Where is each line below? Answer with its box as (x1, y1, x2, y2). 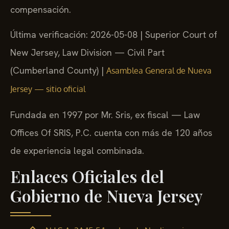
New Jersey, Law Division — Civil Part (10, 47, 165, 59)
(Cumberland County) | (10, 64, 106, 77)
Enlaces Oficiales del (10, 165, 164, 188)
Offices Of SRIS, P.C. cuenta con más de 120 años (10, 126, 212, 139)
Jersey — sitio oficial (10, 84, 85, 95)
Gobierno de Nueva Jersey (10, 185, 202, 207)
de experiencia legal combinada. (10, 144, 144, 156)
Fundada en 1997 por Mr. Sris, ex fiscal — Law (10, 108, 200, 121)
